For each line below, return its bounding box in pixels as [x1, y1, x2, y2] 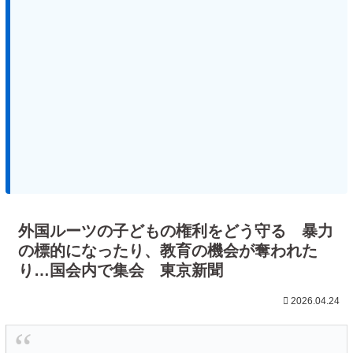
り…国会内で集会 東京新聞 [18, 262, 223, 280]
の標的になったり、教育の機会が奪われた [18, 242, 318, 260]
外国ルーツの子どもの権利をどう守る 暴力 [18, 222, 333, 240]
